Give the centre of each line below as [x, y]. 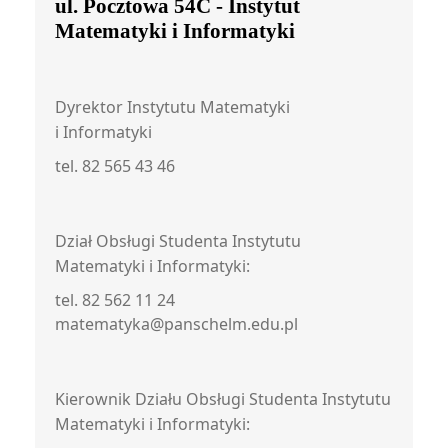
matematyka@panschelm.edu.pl [176, 324]
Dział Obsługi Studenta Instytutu [178, 241]
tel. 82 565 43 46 [115, 166]
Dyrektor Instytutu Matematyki [172, 107]
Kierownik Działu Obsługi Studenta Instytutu [223, 399]
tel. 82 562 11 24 [115, 300]
